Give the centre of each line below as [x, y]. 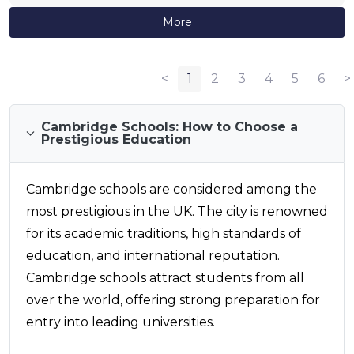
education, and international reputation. [153, 255]
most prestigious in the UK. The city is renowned [177, 211]
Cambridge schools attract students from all [165, 277]
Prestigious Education [117, 139]
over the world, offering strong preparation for [173, 299]
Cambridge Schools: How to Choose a [170, 126]
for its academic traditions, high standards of [164, 233]
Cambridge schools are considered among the [171, 189]
